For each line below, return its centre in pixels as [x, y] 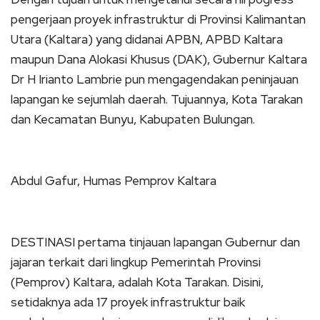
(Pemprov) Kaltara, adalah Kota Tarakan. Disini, [137, 282]
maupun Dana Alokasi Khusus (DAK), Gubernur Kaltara [159, 59]
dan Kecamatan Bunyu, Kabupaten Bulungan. [133, 119]
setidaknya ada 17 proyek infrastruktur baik [128, 302]
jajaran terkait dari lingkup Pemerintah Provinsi [136, 262]
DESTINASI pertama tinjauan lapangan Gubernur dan [155, 242]
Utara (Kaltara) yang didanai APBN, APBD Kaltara [147, 39]
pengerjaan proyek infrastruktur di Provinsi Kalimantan [158, 19]
